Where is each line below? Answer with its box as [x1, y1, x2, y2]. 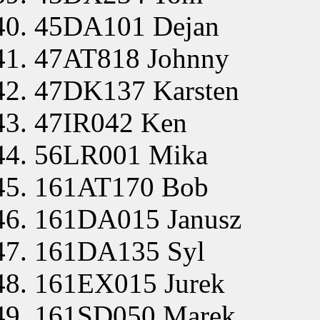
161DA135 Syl [34, 235, 205, 266]
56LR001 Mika [34, 139, 208, 170]
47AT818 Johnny [34, 42, 229, 74]
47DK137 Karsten [34, 74, 239, 106]
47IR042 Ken [34, 106, 187, 138]
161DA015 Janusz [34, 203, 241, 234]
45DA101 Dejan [34, 10, 219, 41]
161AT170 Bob [34, 171, 209, 202]
